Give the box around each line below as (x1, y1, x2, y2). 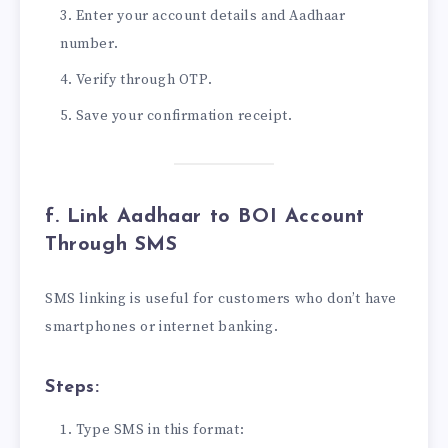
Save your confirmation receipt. (75, 106, 293, 125)
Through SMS (45, 234, 178, 255)
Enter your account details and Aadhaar (75, 6, 346, 25)
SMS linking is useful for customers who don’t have (45, 289, 398, 308)
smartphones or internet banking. (45, 317, 279, 336)
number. (60, 34, 119, 53)
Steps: (45, 378, 100, 398)
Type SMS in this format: (75, 420, 245, 439)
